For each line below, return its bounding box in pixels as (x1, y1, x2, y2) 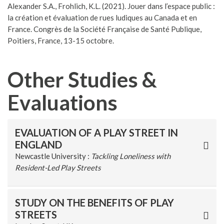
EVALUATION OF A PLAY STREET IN (15, 126, 178, 139)
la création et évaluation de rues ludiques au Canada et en (7, 13, 197, 22)
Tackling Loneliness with (91, 151, 170, 161)
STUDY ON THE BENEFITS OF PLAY (15, 196, 174, 209)
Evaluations (7, 90, 117, 115)
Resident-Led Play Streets (15, 163, 101, 172)
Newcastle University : (15, 151, 91, 161)
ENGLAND (15, 138, 62, 151)
